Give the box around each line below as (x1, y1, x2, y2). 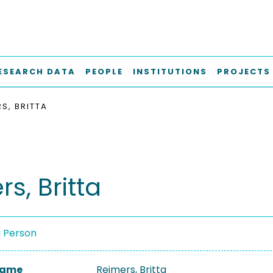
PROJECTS (217, 66, 271, 77)
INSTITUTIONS (133, 66, 207, 77)
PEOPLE (85, 66, 123, 77)
